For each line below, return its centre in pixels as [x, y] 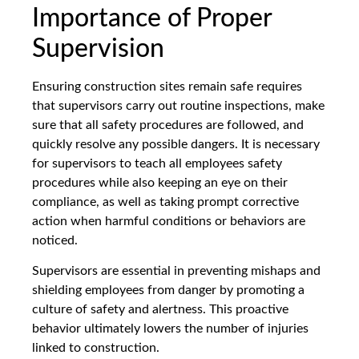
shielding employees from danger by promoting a [168, 290]
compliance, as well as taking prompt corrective [165, 202]
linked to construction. [96, 348]
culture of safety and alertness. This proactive [160, 310]
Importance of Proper [152, 19]
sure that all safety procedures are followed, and [168, 125]
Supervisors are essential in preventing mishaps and [176, 271]
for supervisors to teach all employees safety [157, 164]
